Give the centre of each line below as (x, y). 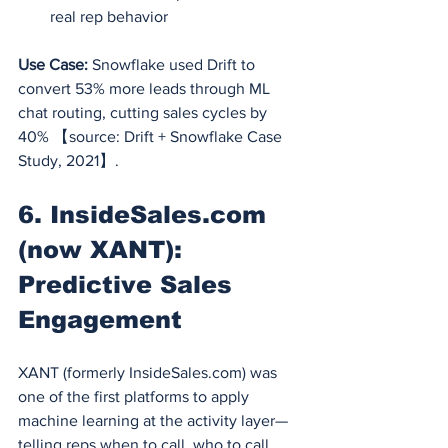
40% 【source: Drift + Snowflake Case (152, 136)
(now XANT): (104, 249)
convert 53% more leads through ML (146, 88)
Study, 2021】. (68, 160)
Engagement (100, 319)
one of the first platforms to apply (135, 396)
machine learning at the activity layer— (153, 420)
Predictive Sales (129, 284)
